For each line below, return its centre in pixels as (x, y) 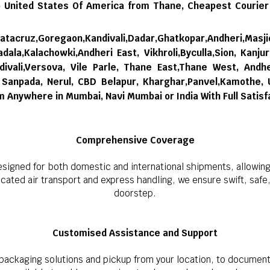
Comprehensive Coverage (135, 140)
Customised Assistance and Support (135, 233)
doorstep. (135, 193)
